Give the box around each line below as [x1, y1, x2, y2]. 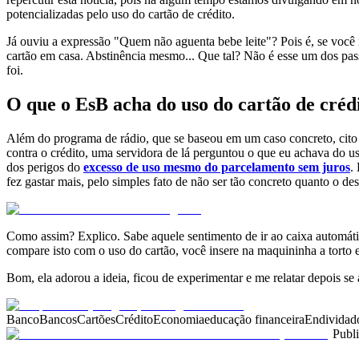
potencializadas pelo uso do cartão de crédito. [6, 6, 235, 21]
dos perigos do [6, 159, 83, 174]
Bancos [39, 312, 77, 326]
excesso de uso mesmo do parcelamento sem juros [83, 159, 350, 174]
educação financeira [204, 312, 305, 326]
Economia [153, 312, 204, 326]
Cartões [77, 312, 115, 326]
